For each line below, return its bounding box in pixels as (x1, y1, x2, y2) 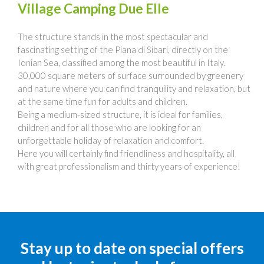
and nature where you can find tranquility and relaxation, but (18, 82, 250, 94)
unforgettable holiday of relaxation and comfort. (18, 134, 204, 146)
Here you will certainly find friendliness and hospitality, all (18, 147, 235, 159)
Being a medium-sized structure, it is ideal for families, (18, 108, 223, 120)
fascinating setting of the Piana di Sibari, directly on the (18, 44, 228, 55)
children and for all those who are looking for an (18, 121, 201, 133)
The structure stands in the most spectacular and (18, 31, 208, 42)
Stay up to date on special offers (20, 239, 244, 258)
